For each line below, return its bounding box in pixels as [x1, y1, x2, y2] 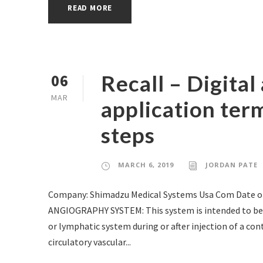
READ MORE [68, 3, 113, 14]
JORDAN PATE [205, 160, 258, 170]
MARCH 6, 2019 [118, 160, 174, 170]
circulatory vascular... [48, 236, 131, 248]
